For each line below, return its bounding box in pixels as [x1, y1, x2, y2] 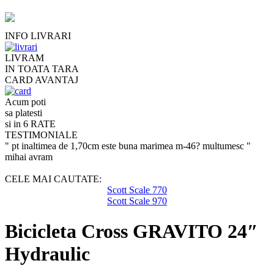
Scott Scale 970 [107, 196, 167, 207]
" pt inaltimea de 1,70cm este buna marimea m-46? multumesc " [5, 141, 251, 152]
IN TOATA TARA [5, 64, 79, 75]
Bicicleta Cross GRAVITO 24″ [5, 220, 258, 242]
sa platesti [5, 108, 42, 119]
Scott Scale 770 [107, 185, 167, 196]
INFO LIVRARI [5, 31, 71, 42]
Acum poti [5, 97, 46, 108]
